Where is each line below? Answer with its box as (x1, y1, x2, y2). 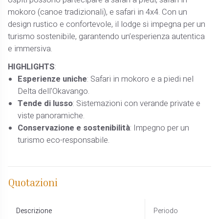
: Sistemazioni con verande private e (73, 97, 201, 109)
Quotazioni (8, 176, 58, 189)
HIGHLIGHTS (8, 61, 55, 73)
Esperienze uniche (18, 73, 88, 85)
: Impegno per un (130, 122, 190, 134)
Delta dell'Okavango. (18, 85, 90, 97)
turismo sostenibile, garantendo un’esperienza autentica (8, 31, 205, 43)
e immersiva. (8, 43, 53, 55)
